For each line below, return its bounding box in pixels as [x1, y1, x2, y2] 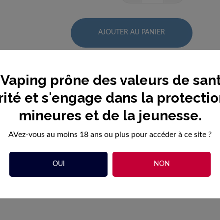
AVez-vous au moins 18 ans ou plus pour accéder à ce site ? [8, 130, 212, 138]
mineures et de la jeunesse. [18, 107, 202, 124]
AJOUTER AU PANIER [98, 29, 165, 36]
